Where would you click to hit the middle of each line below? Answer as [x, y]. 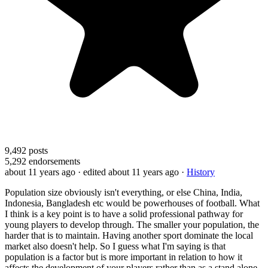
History [201, 172]
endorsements [53, 161]
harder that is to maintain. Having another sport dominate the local [129, 235]
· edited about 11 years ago [128, 172]
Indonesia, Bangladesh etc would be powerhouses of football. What [132, 203]
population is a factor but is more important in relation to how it [124, 257]
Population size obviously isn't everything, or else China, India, [124, 192]
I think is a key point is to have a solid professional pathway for [124, 214]
